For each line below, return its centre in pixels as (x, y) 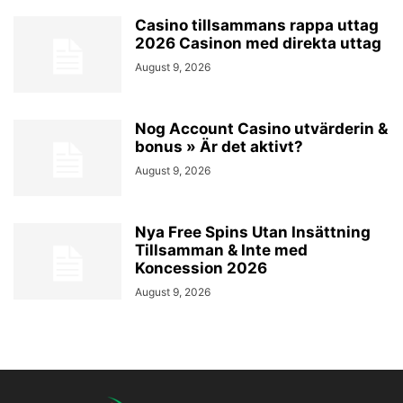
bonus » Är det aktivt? (219, 147)
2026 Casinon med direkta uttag (258, 44)
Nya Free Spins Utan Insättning (253, 233)
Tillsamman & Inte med (221, 251)
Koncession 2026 (201, 269)
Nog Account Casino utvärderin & (261, 129)
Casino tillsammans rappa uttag (257, 26)
